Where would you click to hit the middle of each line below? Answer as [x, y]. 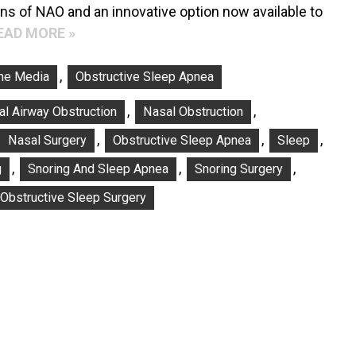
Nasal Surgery [47, 140]
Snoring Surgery [239, 168]
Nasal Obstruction [193, 111]
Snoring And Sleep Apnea [98, 168]
